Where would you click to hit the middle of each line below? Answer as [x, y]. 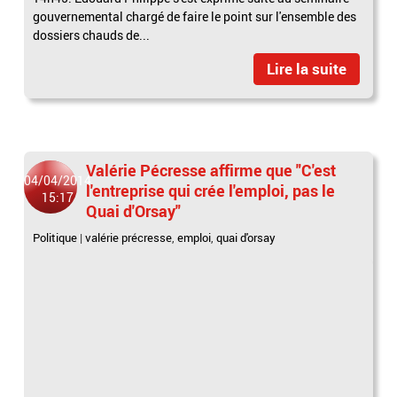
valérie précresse [129, 238]
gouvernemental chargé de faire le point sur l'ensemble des [195, 17]
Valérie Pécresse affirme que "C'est [211, 171]
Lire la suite [306, 69]
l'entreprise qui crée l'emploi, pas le [211, 191]
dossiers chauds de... [92, 35]
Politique [55, 238]
